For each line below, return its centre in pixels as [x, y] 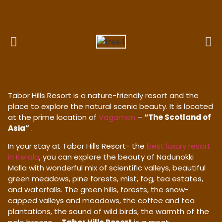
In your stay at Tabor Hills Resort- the [77, 146]
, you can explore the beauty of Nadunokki [116, 157]
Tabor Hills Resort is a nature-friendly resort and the [103, 95]
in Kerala [24, 157]
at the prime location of [53, 117]
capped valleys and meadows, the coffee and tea [101, 200]
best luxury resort [179, 146]
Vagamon [117, 117]
